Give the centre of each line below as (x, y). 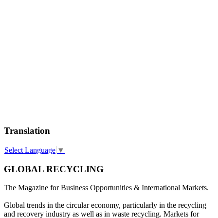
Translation (27, 130)
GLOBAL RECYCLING (54, 169)
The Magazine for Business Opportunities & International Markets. (106, 188)
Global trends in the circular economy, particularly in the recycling (105, 205)
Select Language (30, 150)
